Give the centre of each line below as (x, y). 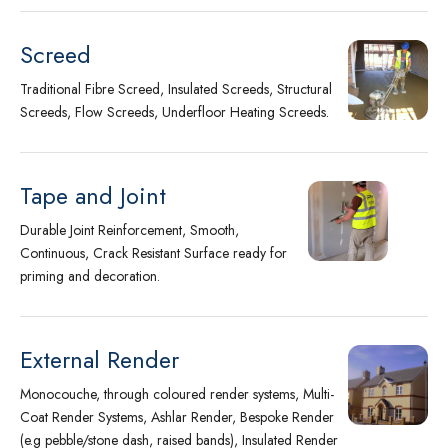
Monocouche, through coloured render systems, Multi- (177, 394)
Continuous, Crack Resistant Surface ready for (153, 253)
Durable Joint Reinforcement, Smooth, (129, 230)
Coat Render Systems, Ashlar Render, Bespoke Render (177, 417)
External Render (99, 360)
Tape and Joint (93, 196)
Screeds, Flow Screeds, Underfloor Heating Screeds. (174, 112)
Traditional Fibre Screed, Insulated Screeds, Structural (176, 89)
